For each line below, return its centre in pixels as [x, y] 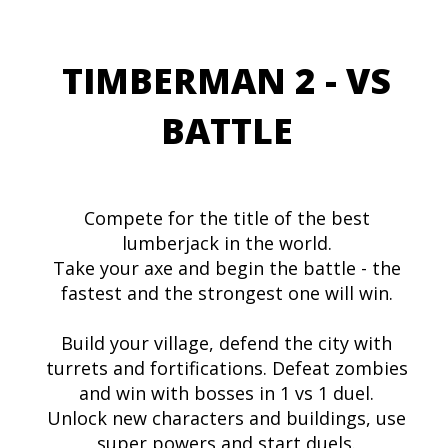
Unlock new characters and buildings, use [226, 418]
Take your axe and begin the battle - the [226, 268]
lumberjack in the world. [226, 243]
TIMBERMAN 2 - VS [226, 81]
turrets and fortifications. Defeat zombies [226, 368]
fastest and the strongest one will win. [226, 293]
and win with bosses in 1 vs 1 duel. [226, 393]
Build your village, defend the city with [226, 343]
